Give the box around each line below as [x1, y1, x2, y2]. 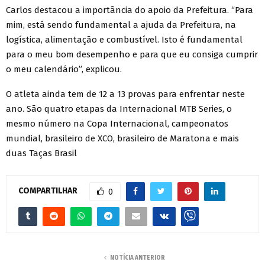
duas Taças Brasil [6, 147, 77, 159]
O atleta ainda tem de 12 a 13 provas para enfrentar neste [6, 88, 245, 99]
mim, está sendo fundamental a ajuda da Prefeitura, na [6, 19, 236, 30]
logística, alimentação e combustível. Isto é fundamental [6, 34, 243, 45]
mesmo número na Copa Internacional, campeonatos [6, 118, 228, 129]
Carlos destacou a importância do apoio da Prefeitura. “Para [6, 4, 253, 15]
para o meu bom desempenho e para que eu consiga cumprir [6, 49, 258, 60]
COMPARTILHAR [18, 186, 77, 196]
